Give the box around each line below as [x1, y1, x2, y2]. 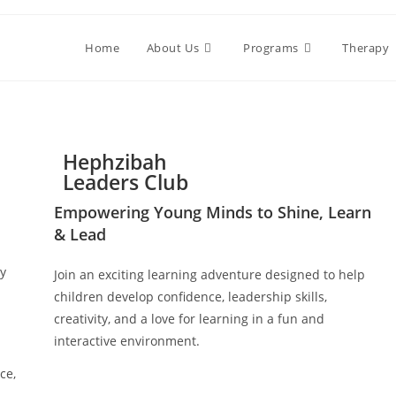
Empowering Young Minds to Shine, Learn [53, 202, 371, 223]
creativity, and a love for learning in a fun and [53, 310, 324, 327]
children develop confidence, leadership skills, [53, 288, 327, 305]
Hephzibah [62, 148, 167, 176]
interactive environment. [53, 332, 200, 349]
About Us [146, 40, 200, 56]
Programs [242, 40, 299, 56]
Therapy [342, 40, 390, 56]
